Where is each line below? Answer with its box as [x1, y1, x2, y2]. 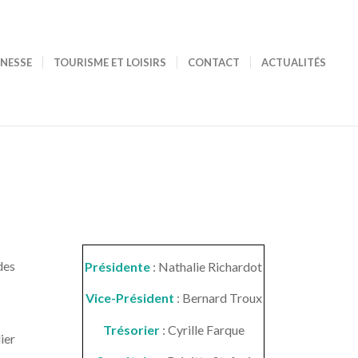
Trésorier [102, 321, 160, 337]
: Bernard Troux [173, 290, 262, 306]
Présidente [85, 258, 151, 274]
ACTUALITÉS [261, 56, 327, 69]
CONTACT [188, 56, 241, 69]
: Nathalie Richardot [150, 258, 263, 274]
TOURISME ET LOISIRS [54, 56, 167, 69]
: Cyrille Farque [159, 321, 245, 337]
